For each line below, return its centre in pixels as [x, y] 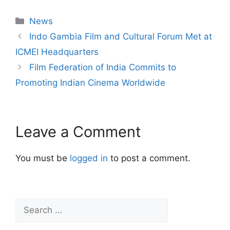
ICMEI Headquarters [57, 52]
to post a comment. [149, 158]
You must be [43, 158]
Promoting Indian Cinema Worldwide [90, 82]
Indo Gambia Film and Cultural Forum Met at [121, 36]
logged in [89, 158]
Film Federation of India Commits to [103, 67]
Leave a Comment [78, 131]
